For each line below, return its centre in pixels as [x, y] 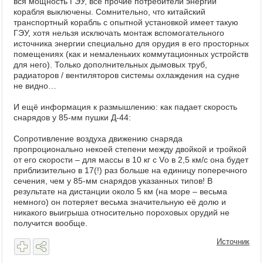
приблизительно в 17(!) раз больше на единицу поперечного [130, 170]
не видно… [35, 85]
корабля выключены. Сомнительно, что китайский [109, 11]
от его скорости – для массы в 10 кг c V [89, 159]
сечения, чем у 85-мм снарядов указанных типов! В [113, 181]
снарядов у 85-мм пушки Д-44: [72, 117]
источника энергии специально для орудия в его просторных [131, 43]
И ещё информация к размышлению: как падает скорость [125, 107]
